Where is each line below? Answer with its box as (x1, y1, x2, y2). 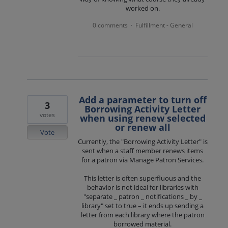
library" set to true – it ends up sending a (81, 201, 204, 211)
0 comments (92, 21, 128, 30)
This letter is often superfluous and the (84, 174, 202, 183)
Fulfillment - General (135, 21, 193, 30)
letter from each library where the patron (80, 210, 205, 220)
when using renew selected (79, 112, 206, 125)
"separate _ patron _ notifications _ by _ (83, 192, 202, 202)
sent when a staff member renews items (82, 146, 204, 156)
